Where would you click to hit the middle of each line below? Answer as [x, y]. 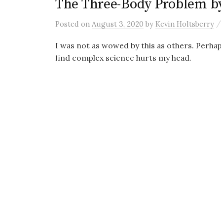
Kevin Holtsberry [185, 24]
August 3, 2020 [118, 24]
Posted [68, 24]
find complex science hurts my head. [123, 58]
